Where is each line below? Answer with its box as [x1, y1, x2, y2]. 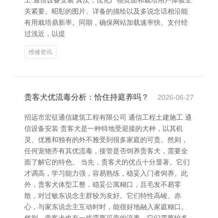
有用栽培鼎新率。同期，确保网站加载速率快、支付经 [24, 18, 188, 26]
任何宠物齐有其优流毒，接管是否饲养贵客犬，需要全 [24, 147, 188, 155]
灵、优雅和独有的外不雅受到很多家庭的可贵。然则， [24, 136, 188, 144]
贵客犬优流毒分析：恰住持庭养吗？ [24, 93, 149, 101]
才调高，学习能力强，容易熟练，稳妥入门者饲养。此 [24, 169, 188, 177]
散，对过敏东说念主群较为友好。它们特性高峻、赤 [24, 192, 181, 200]
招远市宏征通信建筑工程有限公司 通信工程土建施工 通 [24, 113, 192, 121]
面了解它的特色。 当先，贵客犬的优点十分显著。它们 [24, 158, 190, 166]
